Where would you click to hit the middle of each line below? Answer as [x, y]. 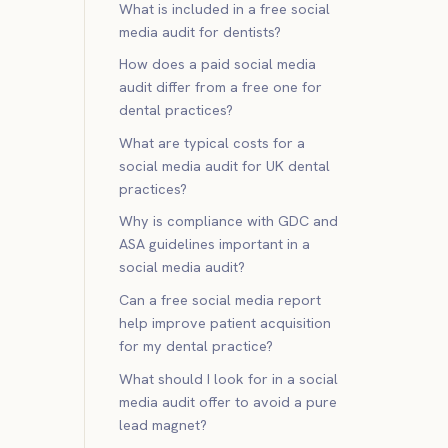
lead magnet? [163, 424]
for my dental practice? [196, 346]
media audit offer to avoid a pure [228, 401]
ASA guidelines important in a [215, 244]
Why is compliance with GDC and [229, 221]
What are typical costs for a [212, 142]
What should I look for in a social [229, 378]
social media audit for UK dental [225, 165]
